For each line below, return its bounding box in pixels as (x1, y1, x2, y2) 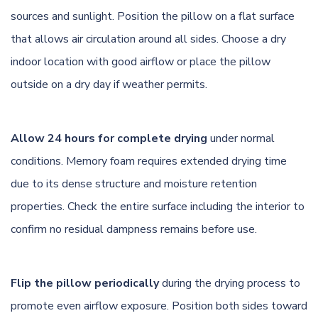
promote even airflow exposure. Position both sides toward (11, 297, 307, 314)
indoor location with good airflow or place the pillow (11, 53, 270, 70)
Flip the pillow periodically (11, 275, 159, 291)
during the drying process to (159, 275, 300, 291)
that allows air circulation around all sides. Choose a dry (11, 31, 286, 47)
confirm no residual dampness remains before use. (11, 221, 257, 237)
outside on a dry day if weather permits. (11, 76, 207, 92)
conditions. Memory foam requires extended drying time (11, 153, 287, 169)
